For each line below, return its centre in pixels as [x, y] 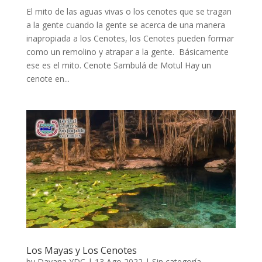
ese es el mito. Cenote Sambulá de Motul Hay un [118, 65]
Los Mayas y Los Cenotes [81, 250]
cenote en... [48, 78]
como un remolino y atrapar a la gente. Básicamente [127, 51]
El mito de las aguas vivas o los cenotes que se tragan [129, 11]
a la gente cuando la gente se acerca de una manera [125, 25]
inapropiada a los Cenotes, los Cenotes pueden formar [130, 38]
